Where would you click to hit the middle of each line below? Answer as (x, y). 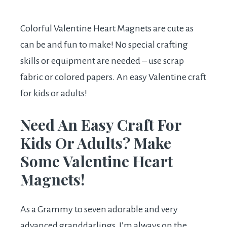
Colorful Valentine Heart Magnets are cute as (107, 29)
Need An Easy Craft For (101, 125)
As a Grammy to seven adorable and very (99, 210)
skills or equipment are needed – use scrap (102, 61)
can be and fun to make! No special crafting (104, 45)
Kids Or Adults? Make (96, 143)
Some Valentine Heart (97, 161)
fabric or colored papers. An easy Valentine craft (113, 77)
